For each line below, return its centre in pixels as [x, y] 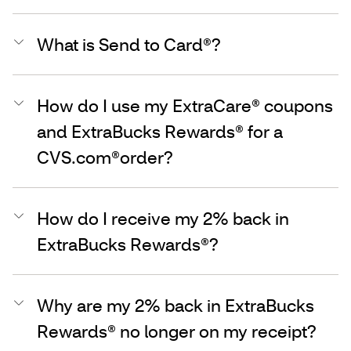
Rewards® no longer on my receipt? [177, 331]
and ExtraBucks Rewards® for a [160, 131]
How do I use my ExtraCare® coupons [185, 105]
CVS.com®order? [105, 157]
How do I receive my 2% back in [163, 218]
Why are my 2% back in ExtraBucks [175, 305]
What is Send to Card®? [129, 44]
